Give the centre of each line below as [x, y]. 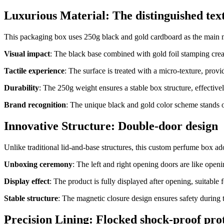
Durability [21, 87]
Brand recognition [35, 104]
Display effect [27, 181]
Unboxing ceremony [38, 164]
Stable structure [31, 198]
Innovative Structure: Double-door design [111, 126]
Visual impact [27, 53]
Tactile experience [34, 70]
